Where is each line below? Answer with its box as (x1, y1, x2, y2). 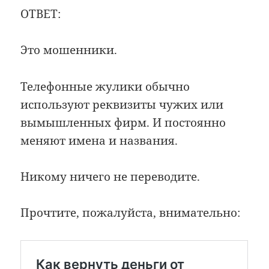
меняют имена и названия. (20, 132, 178, 148)
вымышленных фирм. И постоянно (20, 114, 226, 130)
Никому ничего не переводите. (20, 168, 201, 184)
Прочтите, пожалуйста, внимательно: (20, 205, 241, 221)
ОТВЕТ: (20, 5, 61, 22)
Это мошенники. (20, 42, 118, 58)
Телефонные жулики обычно (20, 78, 190, 94)
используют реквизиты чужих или (20, 96, 224, 112)
